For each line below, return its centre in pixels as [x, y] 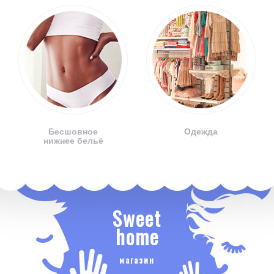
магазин [137, 260]
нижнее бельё [73, 140]
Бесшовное [73, 131]
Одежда [201, 131]
